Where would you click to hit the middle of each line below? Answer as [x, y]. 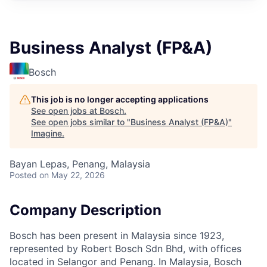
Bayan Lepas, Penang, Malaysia [80, 164]
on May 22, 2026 [72, 175]
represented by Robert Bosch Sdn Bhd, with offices [125, 248]
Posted [23, 175]
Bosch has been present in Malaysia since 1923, [117, 235]
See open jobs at [65, 111]
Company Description [86, 210]
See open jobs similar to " [81, 122]
